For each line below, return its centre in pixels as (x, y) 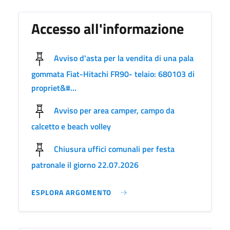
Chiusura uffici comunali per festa (114, 149)
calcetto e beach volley (71, 126)
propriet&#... (54, 88)
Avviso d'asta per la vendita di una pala (124, 58)
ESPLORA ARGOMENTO (72, 192)
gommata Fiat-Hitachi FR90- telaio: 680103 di (113, 74)
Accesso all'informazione (108, 28)
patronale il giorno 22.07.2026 (85, 165)
